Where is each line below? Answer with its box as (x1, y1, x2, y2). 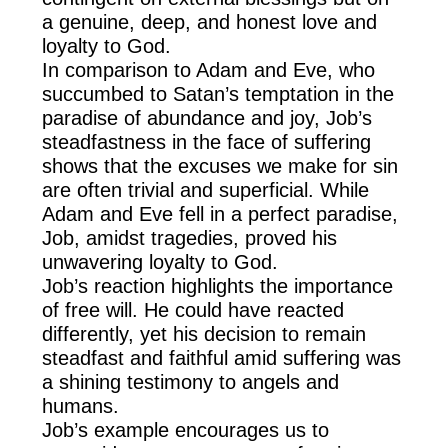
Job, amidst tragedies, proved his (42, 227, 338, 250)
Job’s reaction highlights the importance (42, 275, 394, 298)
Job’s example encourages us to (42, 419, 330, 442)
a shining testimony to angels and (42, 371, 340, 394)
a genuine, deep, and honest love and (42, 11, 378, 34)
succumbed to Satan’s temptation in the (42, 83, 395, 106)
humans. (42, 395, 120, 418)
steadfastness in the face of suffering (42, 131, 372, 154)
